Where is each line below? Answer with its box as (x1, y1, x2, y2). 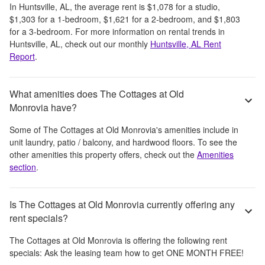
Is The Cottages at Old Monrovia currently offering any (9, 197, 235, 211)
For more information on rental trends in (75, 25, 225, 37)
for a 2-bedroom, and (130, 12, 214, 25)
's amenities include (156, 123, 232, 135)
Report (9, 50, 35, 62)
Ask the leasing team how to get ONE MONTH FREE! (44, 246, 244, 258)
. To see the (193, 135, 237, 148)
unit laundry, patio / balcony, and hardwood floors (9, 135, 193, 148)
